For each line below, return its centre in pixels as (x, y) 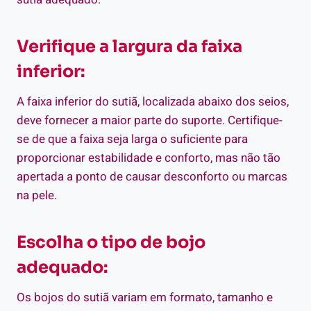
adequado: (62, 268)
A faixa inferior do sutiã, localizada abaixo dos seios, (153, 102)
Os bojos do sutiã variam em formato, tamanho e (145, 298)
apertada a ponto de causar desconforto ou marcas (152, 177)
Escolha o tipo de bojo (111, 243)
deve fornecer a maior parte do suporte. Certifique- (150, 121)
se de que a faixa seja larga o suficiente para (132, 140)
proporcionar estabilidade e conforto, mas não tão (149, 158)
